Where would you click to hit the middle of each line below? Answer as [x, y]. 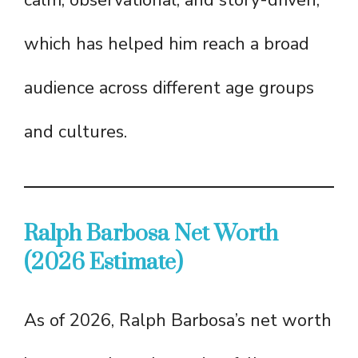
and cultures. [76, 132]
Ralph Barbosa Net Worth [151, 234]
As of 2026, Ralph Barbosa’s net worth [178, 321]
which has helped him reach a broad [167, 44]
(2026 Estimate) [103, 263]
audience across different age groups [169, 88]
